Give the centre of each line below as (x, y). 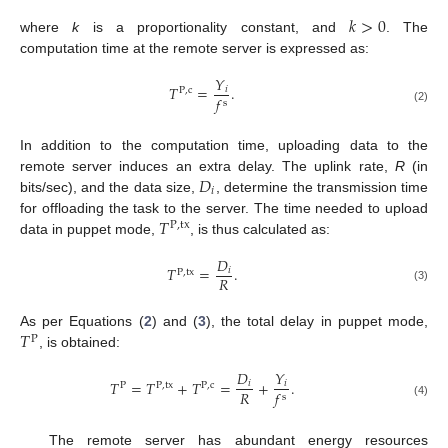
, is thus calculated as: (259, 228)
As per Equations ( (82, 321)
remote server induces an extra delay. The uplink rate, (207, 165)
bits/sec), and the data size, (109, 186)
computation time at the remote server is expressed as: (194, 47)
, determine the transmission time (322, 186)
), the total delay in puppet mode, (317, 321)
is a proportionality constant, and (214, 26)
